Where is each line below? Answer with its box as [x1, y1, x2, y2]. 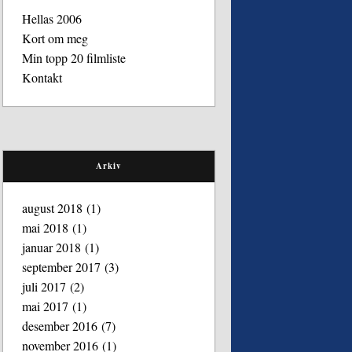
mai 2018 [22, 218, 69, 236]
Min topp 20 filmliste [22, 49, 126, 66]
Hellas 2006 [22, 10, 82, 27]
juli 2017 [22, 277, 67, 295]
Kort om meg [22, 30, 89, 46]
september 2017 [22, 258, 101, 275]
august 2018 [22, 199, 83, 216]
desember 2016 [22, 317, 98, 334]
